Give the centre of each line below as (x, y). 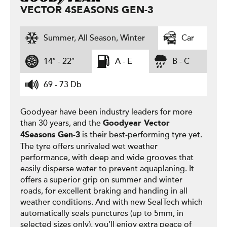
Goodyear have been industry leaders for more (106, 112)
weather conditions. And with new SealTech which (111, 202)
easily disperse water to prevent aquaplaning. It (107, 169)
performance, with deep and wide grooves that (107, 158)
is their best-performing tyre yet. (141, 135)
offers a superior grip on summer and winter (101, 180)
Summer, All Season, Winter (94, 38)
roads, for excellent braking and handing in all (104, 191)
